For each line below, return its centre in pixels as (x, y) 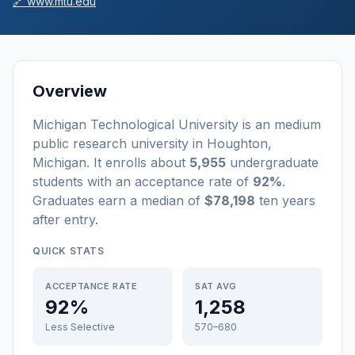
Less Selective (80, 327)
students (58, 181)
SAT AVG (216, 286)
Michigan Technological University (136, 124)
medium (298, 124)
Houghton (237, 143)
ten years (285, 200)
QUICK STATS (69, 251)
